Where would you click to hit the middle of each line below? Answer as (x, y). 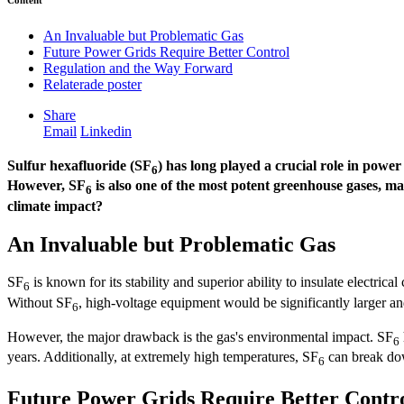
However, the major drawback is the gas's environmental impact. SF (200, 336)
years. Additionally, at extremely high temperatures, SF (163, 357)
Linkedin (106, 132)
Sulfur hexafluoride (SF (79, 166)
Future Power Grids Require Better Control (166, 52)
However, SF (46, 186)
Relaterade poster (92, 85)
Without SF (40, 302)
